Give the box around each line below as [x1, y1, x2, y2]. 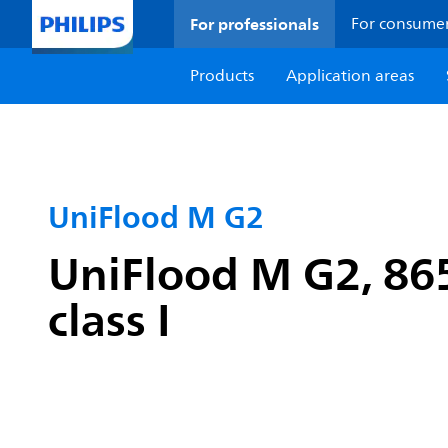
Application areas [286, 63, 415, 89]
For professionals [190, 10, 320, 38]
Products [190, 63, 255, 89]
